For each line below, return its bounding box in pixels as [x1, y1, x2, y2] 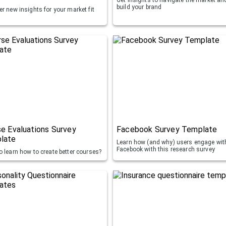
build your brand [117, 3, 162, 11]
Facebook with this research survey [117, 145, 215, 153]
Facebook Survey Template [117, 124, 217, 134]
